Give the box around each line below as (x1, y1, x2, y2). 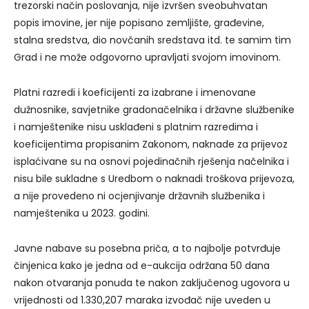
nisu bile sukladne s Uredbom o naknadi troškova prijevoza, (14, 172, 295, 186)
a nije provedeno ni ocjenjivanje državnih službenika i (14, 189, 265, 203)
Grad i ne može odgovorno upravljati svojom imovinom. (14, 50, 281, 65)
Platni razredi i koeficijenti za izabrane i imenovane (14, 86, 256, 100)
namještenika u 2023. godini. (14, 206, 150, 221)
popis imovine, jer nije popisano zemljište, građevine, (14, 16, 264, 30)
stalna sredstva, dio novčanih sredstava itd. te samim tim (14, 33, 291, 48)
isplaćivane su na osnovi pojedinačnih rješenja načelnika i (14, 154, 289, 169)
